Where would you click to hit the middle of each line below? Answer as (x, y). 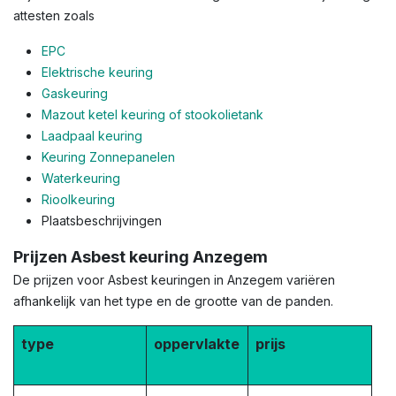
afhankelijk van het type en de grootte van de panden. (173, 301)
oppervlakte (197, 344)
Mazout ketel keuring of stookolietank (152, 114)
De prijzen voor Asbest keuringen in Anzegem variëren (174, 280)
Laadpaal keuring (92, 136)
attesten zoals (54, 15)
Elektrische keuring (97, 72)
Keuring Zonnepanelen (108, 157)
